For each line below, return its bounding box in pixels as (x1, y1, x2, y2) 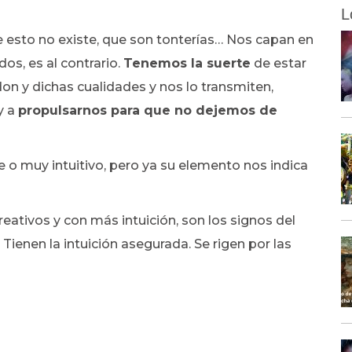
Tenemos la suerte (123, 56, 251, 71)
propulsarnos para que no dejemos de (18, 103, 277, 118)
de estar (251, 56, 306, 71)
